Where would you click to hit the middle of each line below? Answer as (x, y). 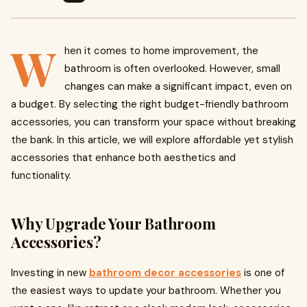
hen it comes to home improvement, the (161, 51)
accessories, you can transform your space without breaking (153, 122)
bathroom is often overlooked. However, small (172, 69)
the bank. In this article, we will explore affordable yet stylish (152, 140)
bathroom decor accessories (165, 273)
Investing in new (50, 273)
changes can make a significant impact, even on (178, 86)
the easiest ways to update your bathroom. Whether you (146, 291)
